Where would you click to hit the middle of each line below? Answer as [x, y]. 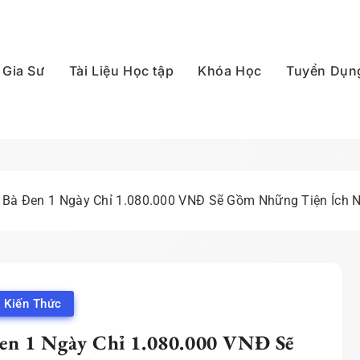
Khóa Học [230, 71]
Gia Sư [24, 71]
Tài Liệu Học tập [121, 71]
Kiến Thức [33, 304]
